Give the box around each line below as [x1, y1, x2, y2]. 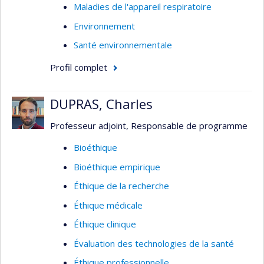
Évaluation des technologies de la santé [74, 237, 234, 249]
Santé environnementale [74, 39, 172, 51]
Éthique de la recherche [74, 180, 169, 192]
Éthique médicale [74, 199, 143, 211]
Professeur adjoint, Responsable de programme [50, 119, 247, 131]
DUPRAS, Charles [50, 95, 153, 113]
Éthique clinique [74, 218, 136, 230]
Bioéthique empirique [74, 160, 160, 173]
